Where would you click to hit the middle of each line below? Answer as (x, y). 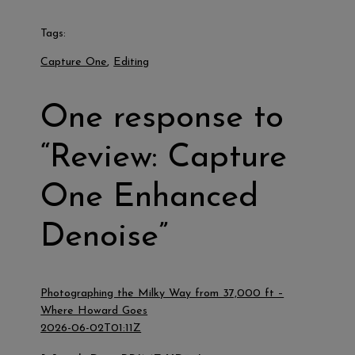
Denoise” (105, 237)
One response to (162, 118)
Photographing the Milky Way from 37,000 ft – (162, 293)
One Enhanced (150, 197)
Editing (132, 62)
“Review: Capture (164, 158)
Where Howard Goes (94, 311)
